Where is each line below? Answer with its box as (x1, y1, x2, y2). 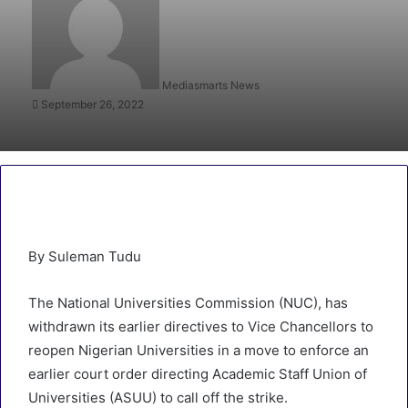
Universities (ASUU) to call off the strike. (28, 389, 288, 406)
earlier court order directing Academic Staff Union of (28, 365, 367, 382)
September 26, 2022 (41, 97, 144, 111)
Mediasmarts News (162, 78, 260, 92)
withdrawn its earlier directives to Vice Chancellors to (28, 318, 373, 335)
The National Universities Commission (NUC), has (28, 294, 348, 311)
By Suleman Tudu (28, 248, 141, 265)
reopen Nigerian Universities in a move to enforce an (28, 342, 369, 359)
